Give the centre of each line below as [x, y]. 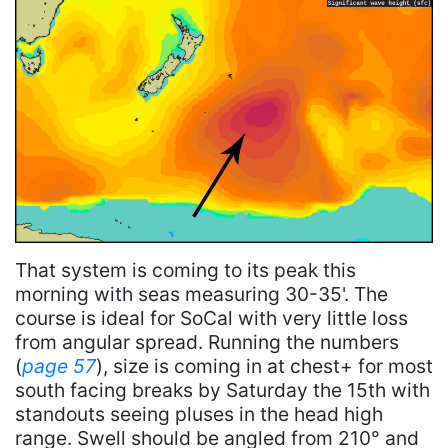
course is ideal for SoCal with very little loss [211, 318]
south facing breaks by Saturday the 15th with [222, 390]
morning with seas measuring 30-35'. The [201, 294]
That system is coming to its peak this [185, 270]
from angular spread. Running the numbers [207, 342]
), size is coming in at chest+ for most [264, 366]
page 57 [59, 366]
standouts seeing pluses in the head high [199, 414]
